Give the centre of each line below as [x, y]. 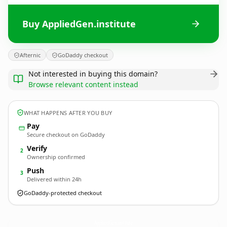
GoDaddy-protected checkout [63, 193]
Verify [37, 148]
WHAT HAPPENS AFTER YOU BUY [68, 112]
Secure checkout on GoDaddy [66, 135]
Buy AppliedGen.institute [79, 24]
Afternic [30, 55]
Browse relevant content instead [83, 84]
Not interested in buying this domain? [93, 74]
